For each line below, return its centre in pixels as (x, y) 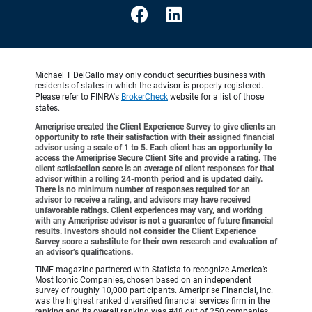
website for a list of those (216, 97)
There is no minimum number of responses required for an (142, 190)
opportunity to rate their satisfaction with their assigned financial (155, 138)
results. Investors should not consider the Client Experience (145, 232)
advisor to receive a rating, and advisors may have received (143, 200)
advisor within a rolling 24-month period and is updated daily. (149, 179)
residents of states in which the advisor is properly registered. (149, 86)
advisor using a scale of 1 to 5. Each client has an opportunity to (154, 148)
